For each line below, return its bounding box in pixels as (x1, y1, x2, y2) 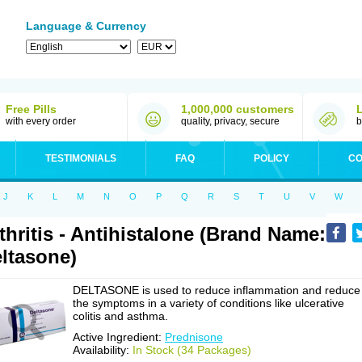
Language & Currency (26, 19, 146, 32)
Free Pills (6, 103, 57, 116)
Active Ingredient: (73, 330, 165, 343)
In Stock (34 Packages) (133, 343, 251, 356)
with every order (6, 116, 76, 127)
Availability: (73, 343, 133, 356)
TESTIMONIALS (45, 153, 116, 164)
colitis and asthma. (73, 309, 168, 322)
